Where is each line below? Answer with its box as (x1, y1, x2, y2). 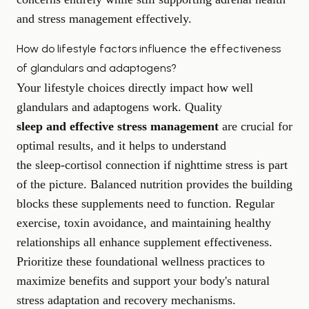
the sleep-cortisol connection (17, 157, 160, 172)
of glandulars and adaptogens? (17, 61, 177, 74)
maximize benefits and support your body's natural (17, 273, 270, 288)
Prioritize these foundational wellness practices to (17, 254, 265, 268)
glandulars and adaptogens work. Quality (17, 99, 222, 114)
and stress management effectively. (17, 11, 192, 26)
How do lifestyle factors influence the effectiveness (17, 41, 281, 55)
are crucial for (219, 119, 292, 133)
